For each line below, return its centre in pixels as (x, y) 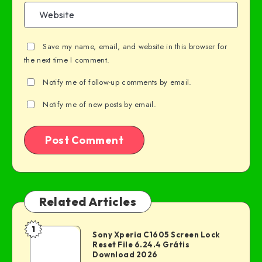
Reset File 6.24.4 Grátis (141, 245)
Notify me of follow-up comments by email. (117, 82)
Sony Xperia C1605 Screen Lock (156, 235)
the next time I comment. (67, 60)
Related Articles (88, 201)
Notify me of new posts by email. (99, 104)
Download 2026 (125, 255)
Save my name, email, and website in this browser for (135, 46)
